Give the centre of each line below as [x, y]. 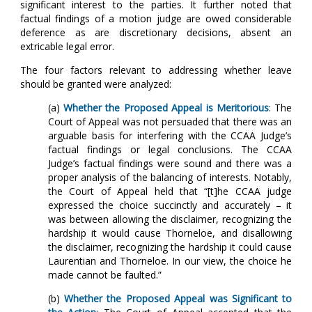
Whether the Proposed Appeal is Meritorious [166, 108]
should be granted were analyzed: [95, 84]
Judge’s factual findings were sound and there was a [170, 164]
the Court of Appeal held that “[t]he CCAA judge [170, 192]
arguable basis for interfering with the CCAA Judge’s [170, 136]
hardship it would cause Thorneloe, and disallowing [170, 233]
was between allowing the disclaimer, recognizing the [170, 219]
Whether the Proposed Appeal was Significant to [178, 299]
